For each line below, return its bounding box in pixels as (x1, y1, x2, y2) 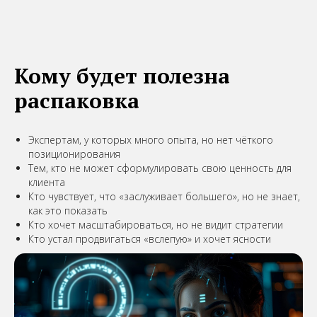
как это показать (28, 204, 108, 217)
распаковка (14, 86, 139, 115)
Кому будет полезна (14, 62, 230, 90)
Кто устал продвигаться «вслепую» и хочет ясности (28, 232, 271, 246)
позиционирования (28, 147, 120, 161)
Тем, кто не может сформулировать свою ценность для (28, 161, 292, 175)
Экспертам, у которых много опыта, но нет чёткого (28, 133, 273, 146)
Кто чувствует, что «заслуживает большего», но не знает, (28, 190, 300, 203)
